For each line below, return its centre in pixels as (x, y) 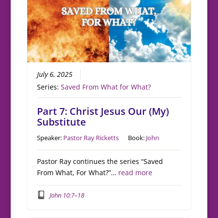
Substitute (62, 122)
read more (136, 173)
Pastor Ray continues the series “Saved (100, 161)
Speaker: (50, 137)
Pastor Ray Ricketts (91, 137)
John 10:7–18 (67, 195)
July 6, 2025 (55, 74)
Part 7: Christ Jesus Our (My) (103, 111)
